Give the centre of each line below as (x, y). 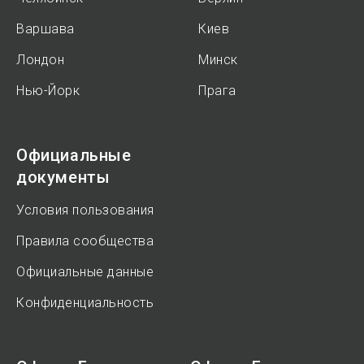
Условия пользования (85, 210)
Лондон (40, 60)
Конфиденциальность (85, 303)
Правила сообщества (85, 241)
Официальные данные (85, 272)
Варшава (45, 29)
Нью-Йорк (48, 91)
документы (63, 177)
